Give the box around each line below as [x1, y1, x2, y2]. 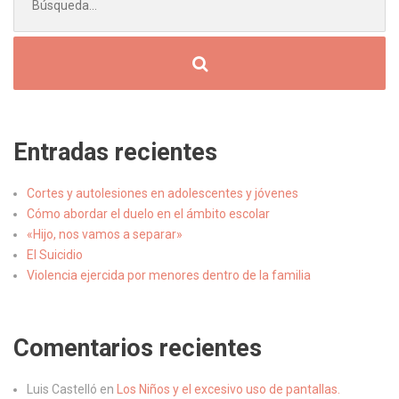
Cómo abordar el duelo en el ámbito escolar [27, 207, 270, 221]
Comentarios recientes [13, 334, 262, 362]
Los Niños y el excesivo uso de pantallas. [117, 382, 340, 396]
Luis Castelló [27, 382, 97, 396]
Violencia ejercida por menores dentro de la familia [27, 268, 311, 282]
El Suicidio [27, 248, 83, 262]
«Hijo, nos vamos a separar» [27, 227, 183, 241]
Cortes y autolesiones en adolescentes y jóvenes [27, 186, 298, 200]
